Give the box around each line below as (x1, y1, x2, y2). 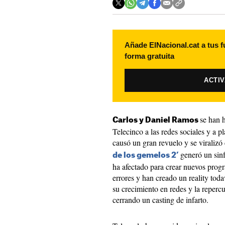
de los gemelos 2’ (113, 152, 180, 159)
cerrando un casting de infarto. (113, 194, 208, 205)
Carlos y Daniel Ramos (113, 117, 200, 124)
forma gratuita (125, 52, 174, 60)
